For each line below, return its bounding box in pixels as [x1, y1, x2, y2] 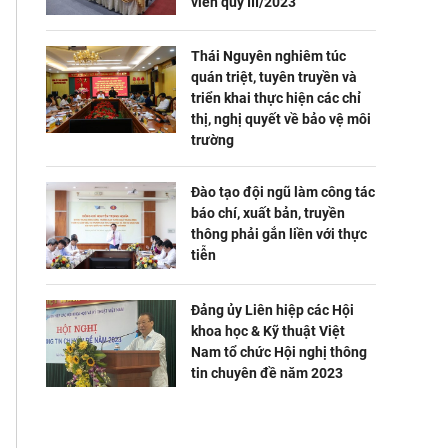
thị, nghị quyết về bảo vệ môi [191, 111, 371, 128]
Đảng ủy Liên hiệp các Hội [191, 302, 354, 319]
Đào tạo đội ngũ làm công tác [191, 184, 375, 201]
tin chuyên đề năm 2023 [191, 365, 343, 382]
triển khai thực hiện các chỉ [191, 90, 361, 107]
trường [191, 132, 234, 149]
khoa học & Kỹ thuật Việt [191, 323, 345, 340]
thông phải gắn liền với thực [191, 226, 367, 243]
